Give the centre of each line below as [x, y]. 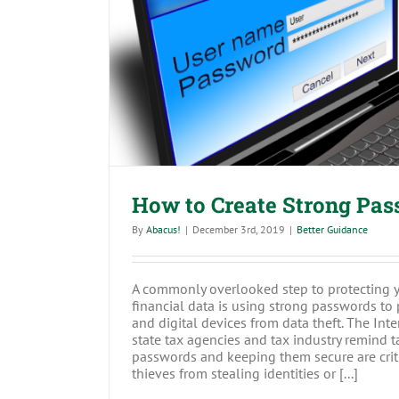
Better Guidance [332, 230]
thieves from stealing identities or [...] [245, 374]
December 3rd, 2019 [239, 230]
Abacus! [163, 230]
